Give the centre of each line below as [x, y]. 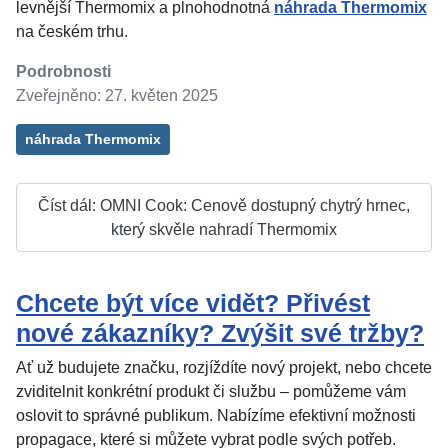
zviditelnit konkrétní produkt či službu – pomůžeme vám [211, 392]
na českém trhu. [72, 32]
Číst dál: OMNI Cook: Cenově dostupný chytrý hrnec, [224, 205]
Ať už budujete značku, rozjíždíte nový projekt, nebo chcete [224, 368]
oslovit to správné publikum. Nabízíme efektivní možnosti [216, 416]
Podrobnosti [63, 72]
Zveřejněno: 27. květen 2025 [117, 96]
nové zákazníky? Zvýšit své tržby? [220, 333]
